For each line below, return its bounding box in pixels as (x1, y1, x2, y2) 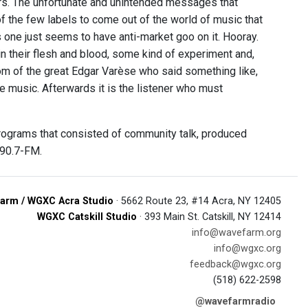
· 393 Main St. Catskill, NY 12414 (137, 211, 281, 223)
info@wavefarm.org (192, 227, 281, 239)
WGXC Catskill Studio (37, 211, 137, 223)
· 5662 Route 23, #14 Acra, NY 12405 (113, 195, 281, 207)
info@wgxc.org (214, 243, 281, 254)
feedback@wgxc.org (190, 258, 281, 270)
